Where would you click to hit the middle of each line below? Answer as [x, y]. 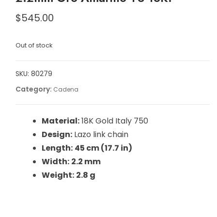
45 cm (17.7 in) [103, 148]
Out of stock [34, 45]
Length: [57, 148]
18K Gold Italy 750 [114, 121]
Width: [55, 162]
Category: [34, 89]
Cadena [66, 89]
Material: [60, 121]
